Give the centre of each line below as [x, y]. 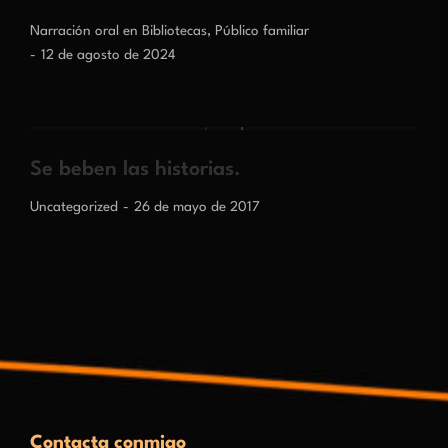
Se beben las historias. [135, 170]
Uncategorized [74, 207]
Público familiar [262, 31]
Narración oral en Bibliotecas [118, 31]
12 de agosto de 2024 [108, 55]
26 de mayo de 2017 [197, 207]
